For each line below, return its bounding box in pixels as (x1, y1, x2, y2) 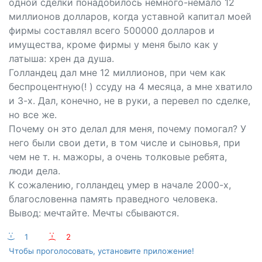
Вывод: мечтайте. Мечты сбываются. (9, 207, 179, 219)
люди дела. (9, 165, 60, 177)
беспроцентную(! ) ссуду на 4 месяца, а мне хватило (9, 81, 253, 92)
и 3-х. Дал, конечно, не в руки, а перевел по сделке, (9, 95, 250, 106)
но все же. (9, 109, 57, 120)
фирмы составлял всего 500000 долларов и (9, 25, 215, 36)
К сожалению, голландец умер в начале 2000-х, (9, 179, 231, 191)
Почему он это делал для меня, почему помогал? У (9, 123, 246, 135)
